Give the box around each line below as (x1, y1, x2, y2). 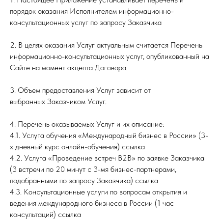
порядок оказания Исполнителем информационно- (10, 6, 174, 16)
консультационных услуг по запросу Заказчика (10, 18, 162, 27)
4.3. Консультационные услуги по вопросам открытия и (10, 187, 187, 196)
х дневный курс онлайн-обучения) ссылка (10, 142, 147, 151)
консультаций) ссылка (10, 210, 81, 219)
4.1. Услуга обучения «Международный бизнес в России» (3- (10, 131, 208, 140)
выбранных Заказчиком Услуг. (10, 97, 107, 106)
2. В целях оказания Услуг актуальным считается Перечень (10, 40, 202, 50)
